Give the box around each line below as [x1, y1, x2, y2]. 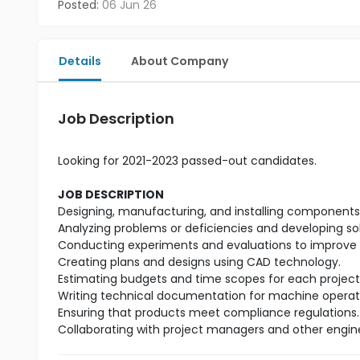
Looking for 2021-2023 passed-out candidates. [58, 153, 317, 169]
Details [59, 53, 101, 69]
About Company [131, 53, 228, 69]
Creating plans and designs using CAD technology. [58, 254, 341, 270]
